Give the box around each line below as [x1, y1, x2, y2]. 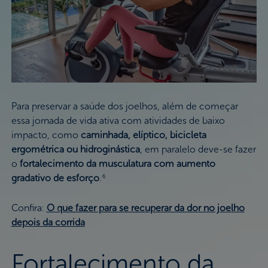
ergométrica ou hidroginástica [11, 144, 140, 156]
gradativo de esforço [11, 172, 99, 184]
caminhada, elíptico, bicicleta [80, 129, 206, 141]
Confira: [11, 202, 47, 214]
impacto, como [11, 129, 81, 141]
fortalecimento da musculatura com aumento [19, 158, 215, 170]
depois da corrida [11, 217, 85, 229]
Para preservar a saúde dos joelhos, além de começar [11, 100, 238, 112]
